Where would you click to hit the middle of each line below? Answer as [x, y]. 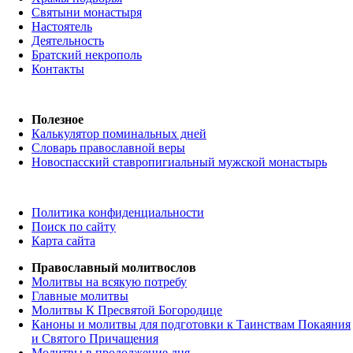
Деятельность [68, 41]
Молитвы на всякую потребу [109, 282]
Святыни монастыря [87, 13]
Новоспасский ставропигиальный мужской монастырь [179, 162]
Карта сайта [63, 241]
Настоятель [62, 27]
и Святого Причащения [95, 339]
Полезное [58, 120]
